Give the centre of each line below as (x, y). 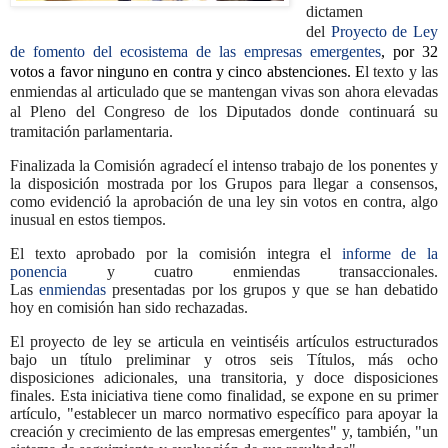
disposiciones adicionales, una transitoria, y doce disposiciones (224, 378)
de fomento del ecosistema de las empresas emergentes (195, 51)
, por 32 (409, 51)
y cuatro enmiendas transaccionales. (252, 272)
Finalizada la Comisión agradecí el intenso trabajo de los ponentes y (224, 166)
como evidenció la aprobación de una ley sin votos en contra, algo (224, 202)
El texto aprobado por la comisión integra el (176, 254)
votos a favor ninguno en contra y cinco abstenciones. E (187, 71)
